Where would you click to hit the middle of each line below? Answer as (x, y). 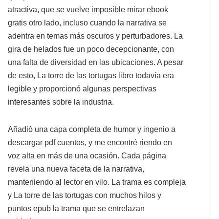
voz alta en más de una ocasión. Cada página (87, 155)
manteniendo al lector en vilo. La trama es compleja (97, 182)
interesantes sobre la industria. (61, 102)
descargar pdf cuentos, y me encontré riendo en (90, 142)
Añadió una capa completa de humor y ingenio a (92, 129)
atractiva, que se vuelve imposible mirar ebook (88, 10)
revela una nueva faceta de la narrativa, (76, 168)
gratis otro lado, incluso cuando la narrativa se (88, 23)
